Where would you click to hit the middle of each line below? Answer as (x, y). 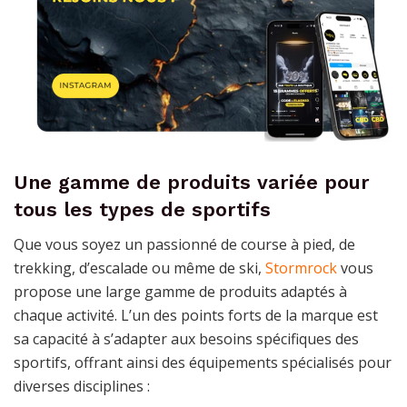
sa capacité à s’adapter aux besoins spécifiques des (186, 339)
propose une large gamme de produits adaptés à (180, 292)
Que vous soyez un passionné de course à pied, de (184, 245)
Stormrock (301, 268)
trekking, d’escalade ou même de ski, (139, 268)
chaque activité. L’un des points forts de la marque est (196, 316)
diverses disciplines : (82, 387)
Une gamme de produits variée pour (192, 182)
